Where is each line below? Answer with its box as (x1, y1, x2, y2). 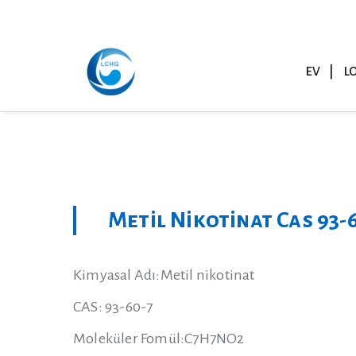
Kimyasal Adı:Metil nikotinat (73, 267, 255, 283)
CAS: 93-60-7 (73, 299, 153, 315)
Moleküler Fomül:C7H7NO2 (73, 331, 245, 346)
